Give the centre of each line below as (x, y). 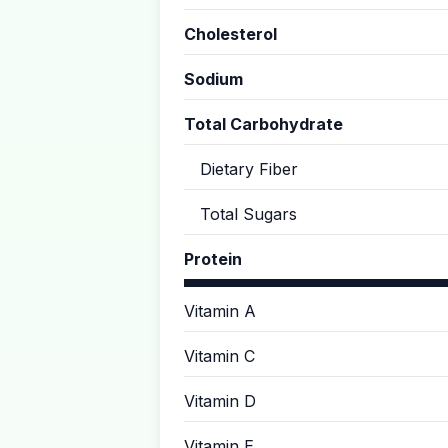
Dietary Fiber (249, 169)
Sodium (213, 79)
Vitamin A (220, 311)
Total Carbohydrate (263, 124)
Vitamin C (219, 356)
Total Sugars (248, 214)
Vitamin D (220, 401)
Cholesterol (230, 34)
